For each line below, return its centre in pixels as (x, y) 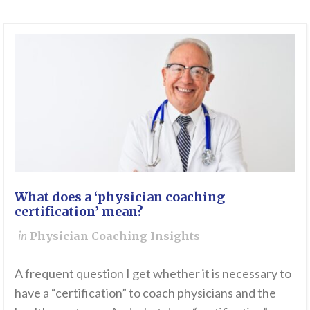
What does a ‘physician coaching (120, 197)
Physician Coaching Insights (115, 237)
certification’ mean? (79, 212)
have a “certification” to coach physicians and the (145, 293)
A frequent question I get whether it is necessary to (153, 274)
